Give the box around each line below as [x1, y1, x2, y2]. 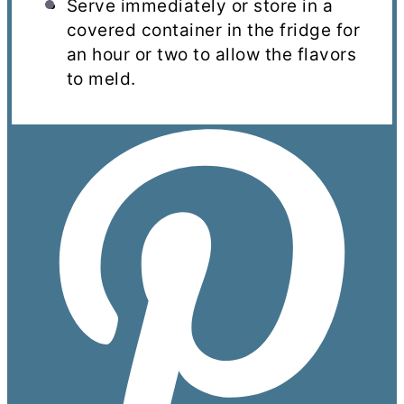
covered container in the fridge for [66, 20, 361, 41]
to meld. [66, 69, 136, 90]
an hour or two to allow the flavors [66, 44, 357, 66]
